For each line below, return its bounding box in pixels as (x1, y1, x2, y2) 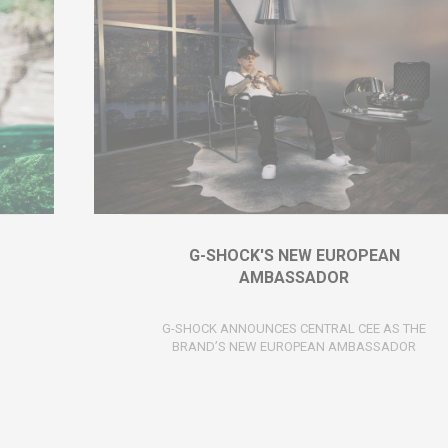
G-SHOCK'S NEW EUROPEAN (188, 245, 400, 265)
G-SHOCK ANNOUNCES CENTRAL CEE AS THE (162, 320, 426, 336)
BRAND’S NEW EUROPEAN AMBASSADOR (172, 338, 416, 354)
